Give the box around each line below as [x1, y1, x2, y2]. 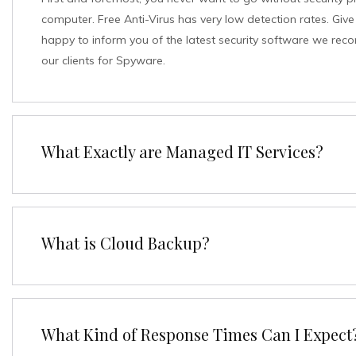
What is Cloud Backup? [41, 232, 210, 253]
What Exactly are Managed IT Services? [41, 141, 323, 162]
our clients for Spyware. [41, 53, 165, 68]
